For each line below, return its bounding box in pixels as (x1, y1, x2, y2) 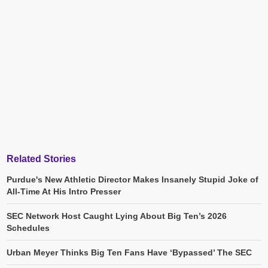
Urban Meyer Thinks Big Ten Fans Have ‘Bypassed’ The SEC (7, 248, 252, 258)
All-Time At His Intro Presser (7, 187, 121, 197)
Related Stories (7, 154, 76, 165)
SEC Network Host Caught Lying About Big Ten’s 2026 (7, 211, 227, 221)
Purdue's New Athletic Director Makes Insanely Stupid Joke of (7, 175, 258, 185)
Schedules (7, 223, 50, 233)
